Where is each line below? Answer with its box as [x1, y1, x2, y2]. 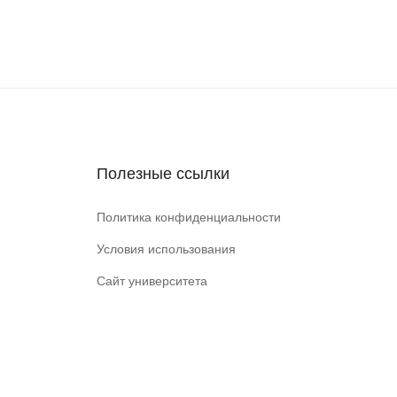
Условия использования [97, 242, 236, 256]
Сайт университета [97, 274, 207, 288]
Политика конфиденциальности [97, 210, 281, 224]
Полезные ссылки [97, 165, 230, 183]
